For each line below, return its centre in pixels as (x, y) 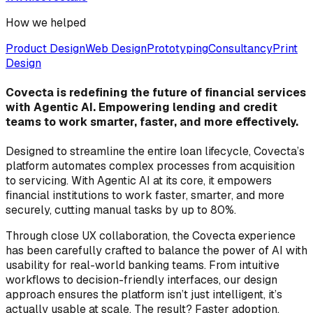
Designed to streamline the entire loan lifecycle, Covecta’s (155, 152)
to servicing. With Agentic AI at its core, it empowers (139, 181)
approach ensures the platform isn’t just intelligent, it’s (144, 295)
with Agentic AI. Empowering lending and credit (141, 108)
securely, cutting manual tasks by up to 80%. (121, 210)
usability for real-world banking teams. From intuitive (143, 265)
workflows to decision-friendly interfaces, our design (141, 280)
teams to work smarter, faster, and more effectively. (152, 122)
